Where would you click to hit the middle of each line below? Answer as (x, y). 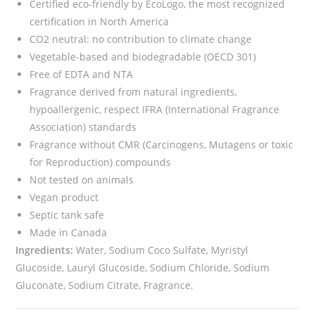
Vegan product (64, 197)
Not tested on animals (82, 180)
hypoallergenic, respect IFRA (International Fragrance (155, 109)
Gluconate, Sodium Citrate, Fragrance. (105, 285)
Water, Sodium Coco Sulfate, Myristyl (161, 250)
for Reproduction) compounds (101, 162)
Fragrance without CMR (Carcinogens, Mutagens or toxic (162, 144)
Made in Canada (69, 232)
